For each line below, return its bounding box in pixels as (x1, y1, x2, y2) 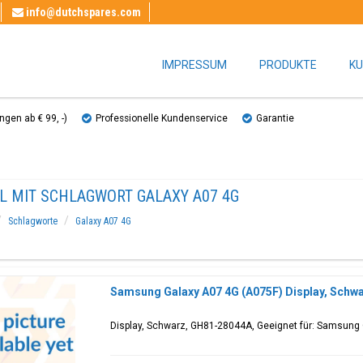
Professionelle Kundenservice (96, 113, 228, 124)
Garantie (256, 113, 294, 124)
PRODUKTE (259, 58, 317, 71)
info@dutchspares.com (26, 6, 141, 19)
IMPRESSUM (162, 58, 227, 71)
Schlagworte (7, 216, 58, 227)
